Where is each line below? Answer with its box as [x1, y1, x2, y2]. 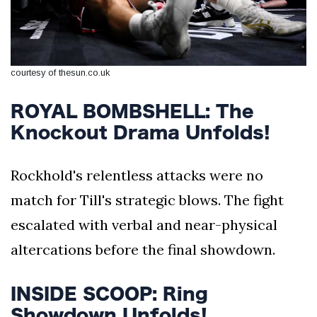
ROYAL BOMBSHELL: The [11, 103, 254, 120]
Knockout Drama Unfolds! [11, 124, 270, 142]
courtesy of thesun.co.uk [11, 67, 110, 79]
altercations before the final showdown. [11, 241, 275, 259]
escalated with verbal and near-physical [11, 216, 277, 234]
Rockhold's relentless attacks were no [11, 166, 263, 185]
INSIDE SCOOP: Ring [11, 285, 208, 303]
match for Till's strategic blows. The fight [11, 191, 284, 209]
